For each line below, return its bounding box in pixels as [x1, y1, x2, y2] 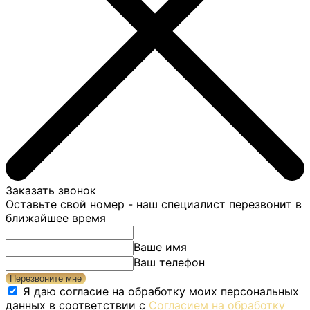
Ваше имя [134, 239, 187, 254]
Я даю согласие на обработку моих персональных [23, 284, 299, 298]
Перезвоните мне [10, 273, 82, 284]
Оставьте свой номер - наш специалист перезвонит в [6, 197, 302, 211]
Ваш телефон [134, 255, 205, 269]
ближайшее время [6, 210, 106, 225]
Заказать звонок [6, 183, 96, 197]
